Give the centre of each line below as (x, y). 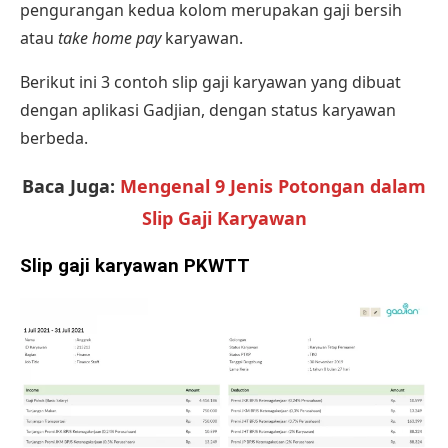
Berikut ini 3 (67, 81)
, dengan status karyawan (298, 109)
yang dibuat (354, 81)
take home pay (109, 37)
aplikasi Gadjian (141, 109)
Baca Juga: (71, 185)
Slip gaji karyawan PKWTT (135, 265)
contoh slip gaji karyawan (210, 81)
